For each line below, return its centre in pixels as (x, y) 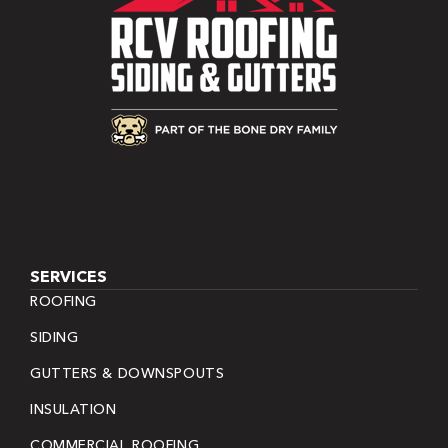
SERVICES (68, 275)
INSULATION (73, 408)
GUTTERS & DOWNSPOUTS (127, 372)
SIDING (54, 336)
